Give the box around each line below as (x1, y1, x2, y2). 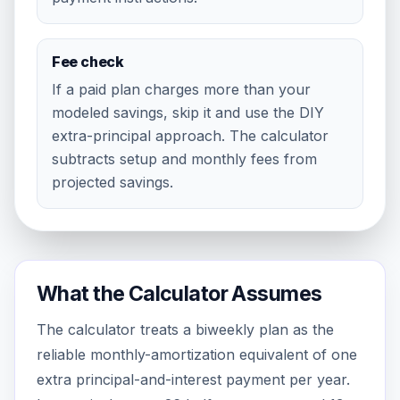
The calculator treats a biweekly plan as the (37, 320, 334, 338)
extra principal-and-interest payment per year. (37, 370, 350, 388)
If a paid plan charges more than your (52, 79, 311, 98)
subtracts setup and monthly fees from (52, 149, 317, 168)
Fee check (52, 52, 124, 71)
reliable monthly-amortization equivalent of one (37, 345, 357, 363)
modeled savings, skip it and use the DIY (52, 103, 324, 121)
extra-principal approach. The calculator (52, 126, 329, 145)
